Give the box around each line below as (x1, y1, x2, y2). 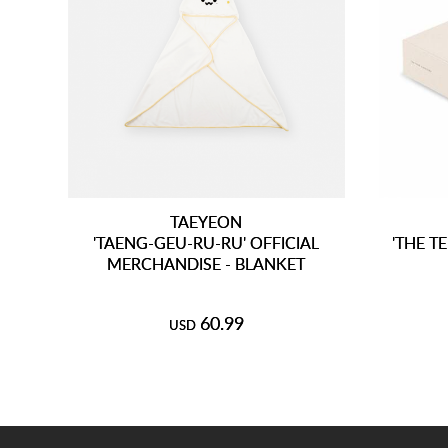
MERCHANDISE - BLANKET (107, 252, 306, 276)
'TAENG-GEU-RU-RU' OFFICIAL (93, 231, 320, 255)
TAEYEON (170, 210, 243, 234)
